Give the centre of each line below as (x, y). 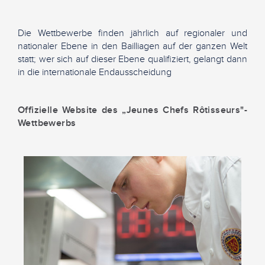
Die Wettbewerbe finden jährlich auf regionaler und (132, 33)
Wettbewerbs (47, 123)
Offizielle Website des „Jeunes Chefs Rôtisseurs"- (132, 110)
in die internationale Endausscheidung (95, 72)
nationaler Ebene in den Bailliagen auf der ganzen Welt (132, 46)
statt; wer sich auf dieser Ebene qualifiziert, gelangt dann (132, 59)
